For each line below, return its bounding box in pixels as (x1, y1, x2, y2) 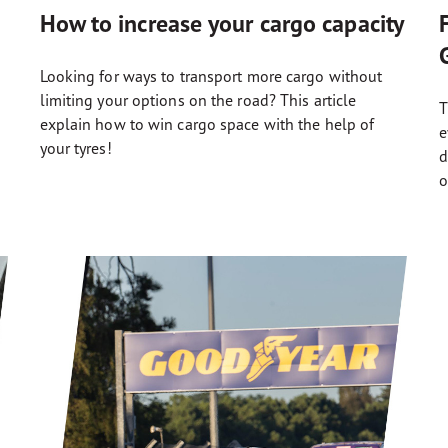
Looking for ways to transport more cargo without (39, 66, 383, 87)
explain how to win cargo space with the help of (39, 114, 375, 135)
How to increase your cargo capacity (39, 8, 405, 40)
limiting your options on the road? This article (39, 90, 357, 111)
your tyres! (39, 138, 112, 159)
